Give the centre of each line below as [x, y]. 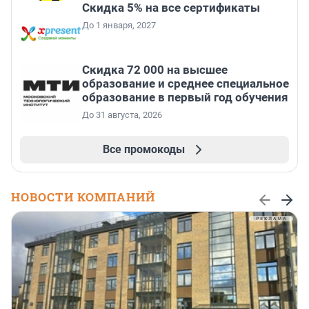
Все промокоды [143, 150]
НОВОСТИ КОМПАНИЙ [83, 197]
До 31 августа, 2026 [122, 115]
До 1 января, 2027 [119, 26]
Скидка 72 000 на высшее [155, 70]
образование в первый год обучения [185, 98]
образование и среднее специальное [186, 84]
